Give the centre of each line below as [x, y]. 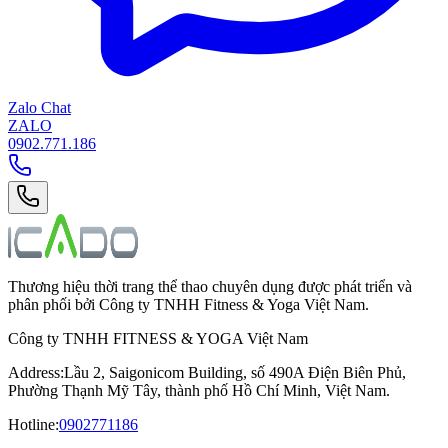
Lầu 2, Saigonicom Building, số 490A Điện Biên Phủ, [235, 372]
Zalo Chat [39, 107]
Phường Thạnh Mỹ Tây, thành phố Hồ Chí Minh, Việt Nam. [199, 390]
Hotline [31, 424]
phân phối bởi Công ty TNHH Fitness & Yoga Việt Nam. [188, 304]
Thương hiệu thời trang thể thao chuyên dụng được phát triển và [210, 286]
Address [34, 372]
